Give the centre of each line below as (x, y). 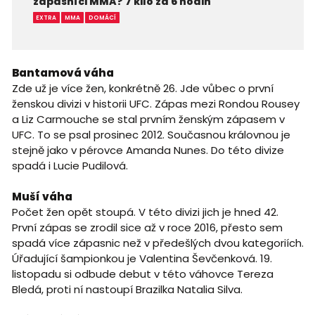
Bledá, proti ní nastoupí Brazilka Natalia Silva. (128, 290)
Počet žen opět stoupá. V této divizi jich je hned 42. (145, 212)
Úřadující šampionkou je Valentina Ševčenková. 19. (142, 259)
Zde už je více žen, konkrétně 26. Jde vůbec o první (142, 89)
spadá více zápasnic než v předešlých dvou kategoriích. (157, 243)
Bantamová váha (63, 73)
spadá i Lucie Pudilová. (71, 166)
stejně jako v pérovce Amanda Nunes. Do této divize (148, 150)
